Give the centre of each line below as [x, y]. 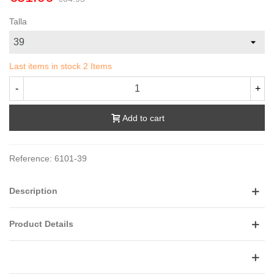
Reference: [31, 159]
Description [33, 191]
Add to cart [143, 118]
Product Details [41, 224]
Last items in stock [46, 66]
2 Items [98, 66]
